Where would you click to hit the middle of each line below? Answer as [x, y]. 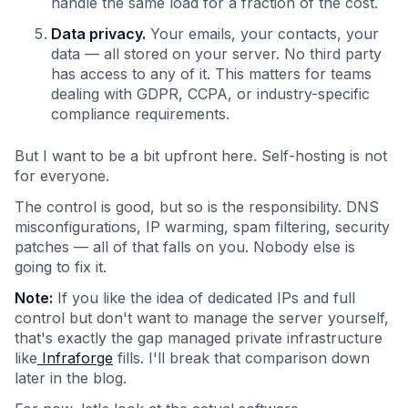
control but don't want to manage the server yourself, [202, 318]
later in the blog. [71, 378]
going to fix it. [61, 267]
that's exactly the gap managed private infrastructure [199, 338]
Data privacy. [98, 34]
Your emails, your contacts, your [262, 34]
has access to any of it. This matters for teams [211, 74]
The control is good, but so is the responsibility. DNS [197, 207]
